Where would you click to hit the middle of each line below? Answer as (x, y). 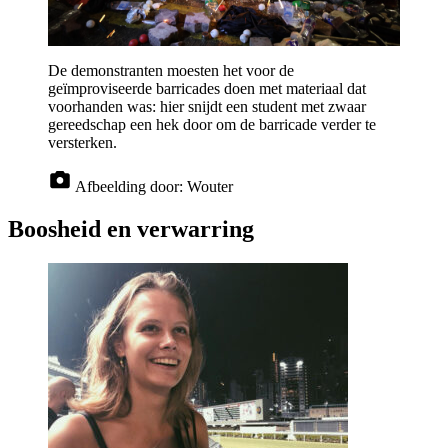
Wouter (210, 187)
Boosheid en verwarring (131, 229)
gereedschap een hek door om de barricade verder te (212, 125)
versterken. (82, 143)
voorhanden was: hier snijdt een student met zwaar (207, 107)
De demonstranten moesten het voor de (171, 71)
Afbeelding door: (131, 187)
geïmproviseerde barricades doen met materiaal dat (207, 89)
